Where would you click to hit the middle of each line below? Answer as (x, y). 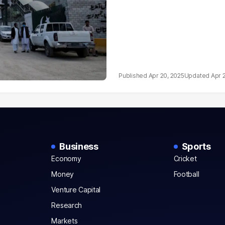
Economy (66, 158)
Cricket (185, 158)
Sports (196, 146)
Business (79, 146)
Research (67, 205)
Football (186, 174)
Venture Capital (76, 190)
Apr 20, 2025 (166, 76)
